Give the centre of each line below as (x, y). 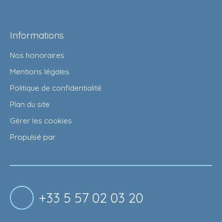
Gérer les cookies (41, 120)
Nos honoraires (37, 55)
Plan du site (30, 104)
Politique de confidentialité (56, 87)
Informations (37, 35)
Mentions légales (40, 71)
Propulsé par (33, 137)
